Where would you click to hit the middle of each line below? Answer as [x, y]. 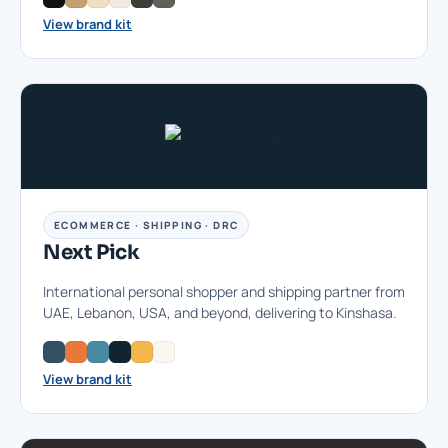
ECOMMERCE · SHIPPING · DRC [146, 225]
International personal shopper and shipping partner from [224, 292]
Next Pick [91, 253]
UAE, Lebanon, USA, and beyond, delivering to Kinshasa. [220, 313]
